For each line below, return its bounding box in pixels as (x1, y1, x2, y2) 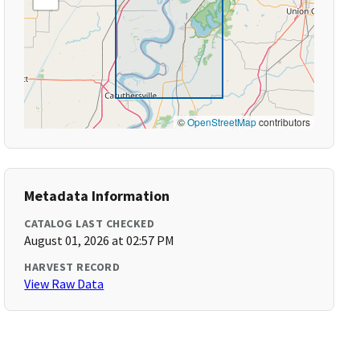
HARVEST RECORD (24, 260, 121, 274)
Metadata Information (24, 186, 170, 205)
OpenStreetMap (186, 115, 256, 129)
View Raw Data (24, 276, 104, 292)
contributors (256, 115, 310, 129)
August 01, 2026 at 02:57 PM (24, 232, 175, 248)
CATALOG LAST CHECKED (24, 216, 155, 231)
